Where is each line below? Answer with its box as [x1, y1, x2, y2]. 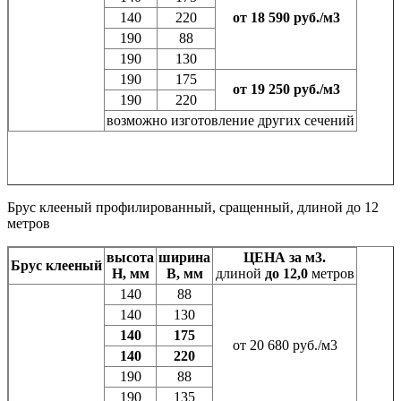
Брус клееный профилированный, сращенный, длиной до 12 [7, 200, 379, 216]
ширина [158, 250, 210, 266]
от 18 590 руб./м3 [232, 10, 340, 26]
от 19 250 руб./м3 [232, 81, 340, 98]
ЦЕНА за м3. [243, 250, 326, 266]
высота [107, 250, 154, 266]
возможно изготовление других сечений [107, 113, 354, 129]
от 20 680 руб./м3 [232, 337, 337, 354]
